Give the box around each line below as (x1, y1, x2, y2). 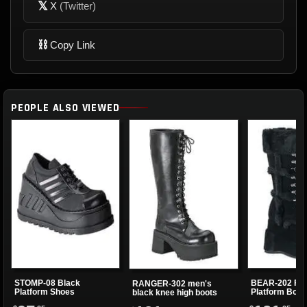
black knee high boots (132, 287, 218, 297)
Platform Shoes (14, 286, 75, 297)
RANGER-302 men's (132, 278, 212, 288)
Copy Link (50, 39, 95, 51)
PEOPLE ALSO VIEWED (11, 100, 120, 115)
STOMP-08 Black (14, 278, 80, 288)
